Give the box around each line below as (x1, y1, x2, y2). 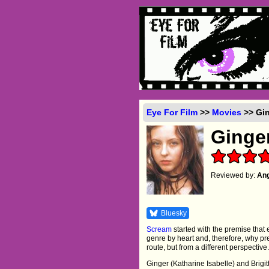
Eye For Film (147, 107, 198, 117)
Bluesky (161, 208, 187, 217)
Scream (147, 225, 172, 234)
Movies (212, 107, 242, 117)
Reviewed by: (211, 171, 258, 180)
